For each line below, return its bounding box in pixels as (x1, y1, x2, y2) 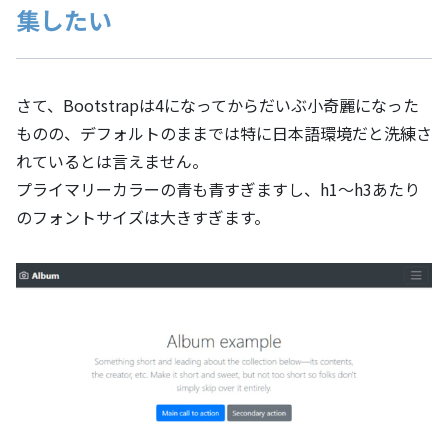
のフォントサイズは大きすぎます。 (16, 205, 270, 229)
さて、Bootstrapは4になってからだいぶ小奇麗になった (16, 93, 419, 117)
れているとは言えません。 (16, 149, 208, 173)
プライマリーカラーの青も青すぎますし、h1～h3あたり (16, 177, 420, 201)
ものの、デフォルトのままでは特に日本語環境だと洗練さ (16, 121, 432, 145)
